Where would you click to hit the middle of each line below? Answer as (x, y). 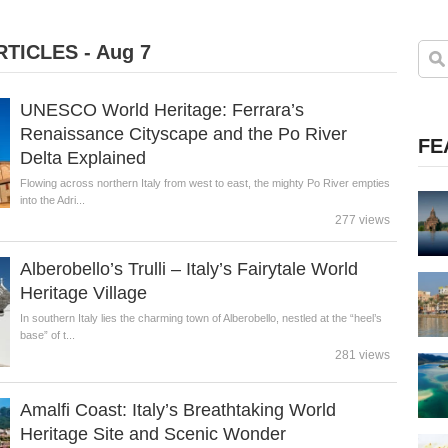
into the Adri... (52, 200)
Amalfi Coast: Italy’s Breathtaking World (177, 410)
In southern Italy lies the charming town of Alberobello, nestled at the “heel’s (200, 318)
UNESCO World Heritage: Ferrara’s (161, 110)
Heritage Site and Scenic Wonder (152, 434)
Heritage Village (83, 293)
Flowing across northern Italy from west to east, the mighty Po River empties (204, 183)
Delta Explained (82, 158)
